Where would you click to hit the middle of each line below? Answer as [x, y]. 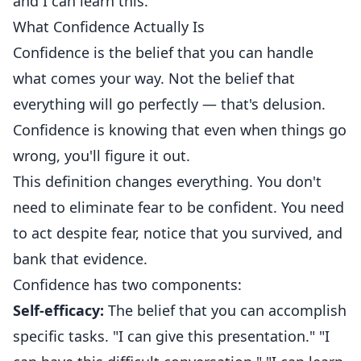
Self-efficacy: [58, 310]
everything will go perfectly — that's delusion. [169, 104]
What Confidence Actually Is [109, 27]
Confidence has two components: [127, 284]
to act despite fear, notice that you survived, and [178, 233]
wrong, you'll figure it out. [102, 156]
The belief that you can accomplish [225, 310]
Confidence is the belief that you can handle [163, 52]
